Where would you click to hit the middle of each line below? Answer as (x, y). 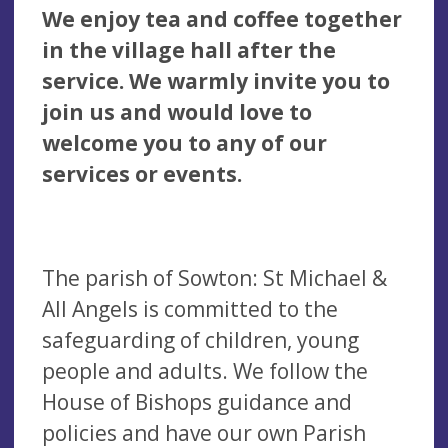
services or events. (142, 173)
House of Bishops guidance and (197, 401)
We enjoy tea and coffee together (222, 18)
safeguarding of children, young (200, 339)
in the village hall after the (189, 49)
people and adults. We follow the (205, 370)
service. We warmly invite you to (216, 80)
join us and (104, 111)
